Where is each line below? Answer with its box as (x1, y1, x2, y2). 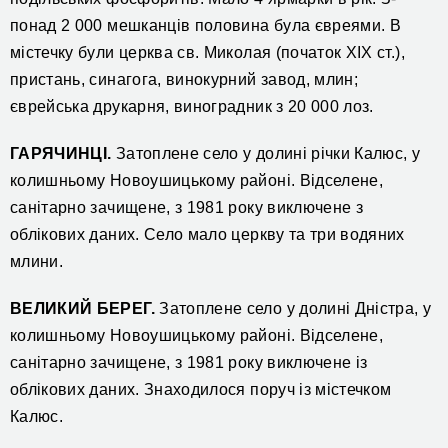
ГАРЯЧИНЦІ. (10, 145, 112, 163)
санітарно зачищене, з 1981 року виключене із (10, 354, 368, 372)
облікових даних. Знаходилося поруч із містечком (10, 381, 392, 399)
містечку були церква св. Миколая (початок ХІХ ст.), (10, 44, 405, 62)
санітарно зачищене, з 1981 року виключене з (10, 199, 364, 217)
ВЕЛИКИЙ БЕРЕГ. (10, 300, 155, 318)
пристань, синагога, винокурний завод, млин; (10, 71, 359, 89)
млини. (10, 253, 64, 271)
